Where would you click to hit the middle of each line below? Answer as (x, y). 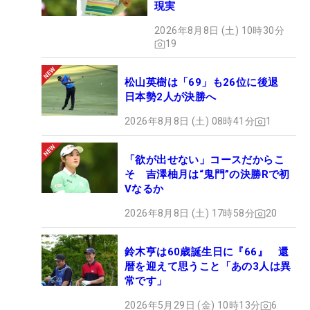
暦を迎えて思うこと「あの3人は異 (208, 267)
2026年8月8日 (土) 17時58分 (190, 213)
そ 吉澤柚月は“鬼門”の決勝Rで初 (207, 175)
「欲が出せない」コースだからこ (204, 160)
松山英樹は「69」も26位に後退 (207, 83)
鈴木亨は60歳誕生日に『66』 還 (207, 252)
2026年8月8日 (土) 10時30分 (219, 31)
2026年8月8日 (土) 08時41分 (190, 121)
